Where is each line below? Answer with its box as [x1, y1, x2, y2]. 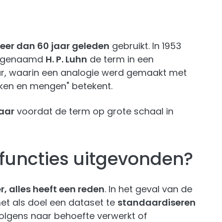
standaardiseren [117, 196, 196, 209]
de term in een [87, 53, 154, 65]
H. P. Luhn [46, 53, 87, 65]
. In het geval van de [105, 183, 192, 195]
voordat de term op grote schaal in [14, 105, 173, 117]
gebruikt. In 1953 [110, 40, 181, 52]
